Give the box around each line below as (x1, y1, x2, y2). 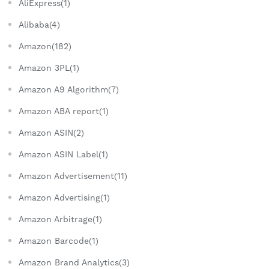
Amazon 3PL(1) (19, 63, 79, 73)
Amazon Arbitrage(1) (19, 214, 102, 225)
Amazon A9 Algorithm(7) (19, 85, 119, 95)
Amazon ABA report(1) (19, 106, 109, 116)
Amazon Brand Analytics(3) (19, 258, 130, 268)
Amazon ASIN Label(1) (19, 150, 108, 160)
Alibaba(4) (19, 20, 60, 30)
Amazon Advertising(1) (19, 193, 110, 203)
